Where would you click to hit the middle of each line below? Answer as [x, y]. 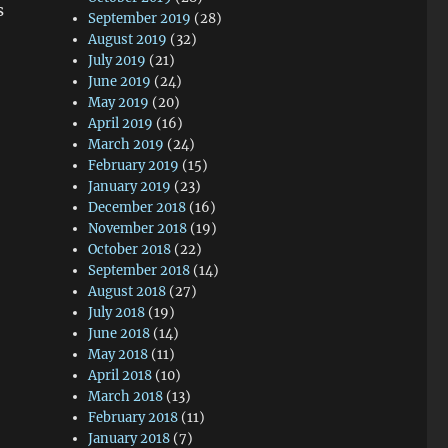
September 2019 [140, 18]
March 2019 [126, 144]
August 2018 [127, 291]
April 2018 [120, 375]
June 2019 [120, 81]
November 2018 [138, 228]
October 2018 [130, 249]
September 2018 [139, 270]
